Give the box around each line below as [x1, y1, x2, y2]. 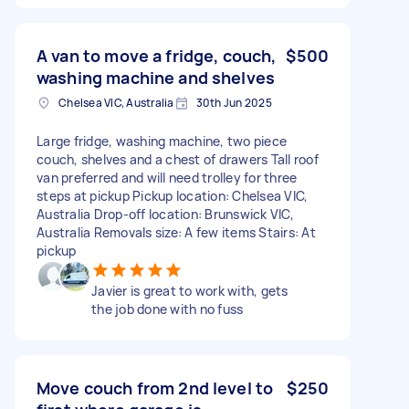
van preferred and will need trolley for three [37, 168, 298, 186]
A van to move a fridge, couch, [37, 44, 277, 67]
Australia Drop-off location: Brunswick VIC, [37, 204, 294, 223]
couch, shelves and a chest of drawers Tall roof [37, 150, 319, 168]
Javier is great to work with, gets [91, 281, 288, 299]
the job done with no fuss [91, 299, 244, 318]
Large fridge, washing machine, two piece [37, 131, 287, 150]
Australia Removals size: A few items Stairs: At [37, 223, 316, 241]
